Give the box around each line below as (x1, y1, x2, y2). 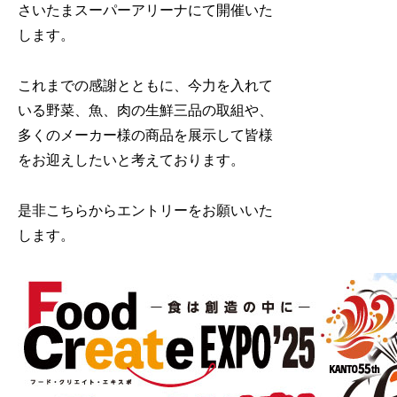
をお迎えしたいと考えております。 (18, 152, 245, 167)
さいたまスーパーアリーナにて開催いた (18, 3, 274, 18)
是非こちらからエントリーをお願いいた (18, 202, 274, 218)
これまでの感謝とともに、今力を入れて (18, 77, 274, 93)
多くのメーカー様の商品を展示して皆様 (18, 127, 274, 143)
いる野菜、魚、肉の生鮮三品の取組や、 (18, 102, 274, 118)
